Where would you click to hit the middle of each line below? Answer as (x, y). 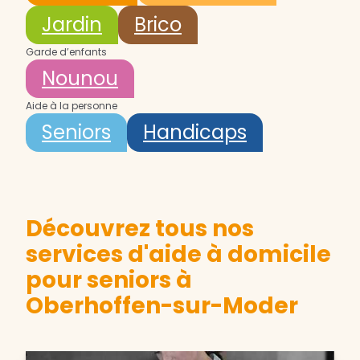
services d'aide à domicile (178, 255)
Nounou (80, 79)
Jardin (72, 25)
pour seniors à (109, 280)
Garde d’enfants (66, 52)
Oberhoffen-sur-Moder (162, 306)
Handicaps (195, 133)
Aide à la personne (72, 106)
